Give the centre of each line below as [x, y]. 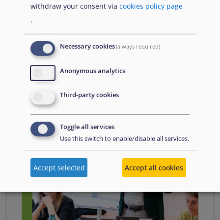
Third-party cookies [89, 95]
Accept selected [59, 167]
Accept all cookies [154, 167]
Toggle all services [87, 127]
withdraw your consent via [75, 6]
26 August [194, 49]
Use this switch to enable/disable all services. [124, 139]
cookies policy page [151, 6]
